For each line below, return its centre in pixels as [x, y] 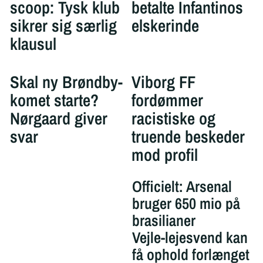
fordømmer [167, 100]
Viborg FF [163, 82]
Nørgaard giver [58, 118]
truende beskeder [188, 136]
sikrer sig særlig [63, 26]
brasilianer [163, 220]
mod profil [165, 154]
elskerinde [165, 26]
